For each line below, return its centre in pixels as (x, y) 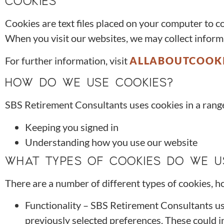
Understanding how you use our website (111, 142)
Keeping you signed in (72, 127)
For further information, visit (67, 60)
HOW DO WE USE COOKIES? (89, 82)
